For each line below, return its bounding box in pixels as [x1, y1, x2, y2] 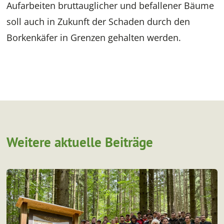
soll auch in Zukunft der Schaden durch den [6, 15, 190, 28]
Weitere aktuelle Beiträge [6, 133, 153, 151]
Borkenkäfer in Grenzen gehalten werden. [6, 31, 181, 44]
